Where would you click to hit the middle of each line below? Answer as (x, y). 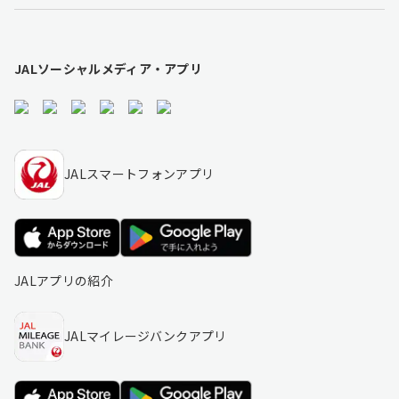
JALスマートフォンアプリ (139, 174)
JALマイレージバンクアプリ (146, 336)
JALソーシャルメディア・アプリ (109, 68)
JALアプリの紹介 (64, 280)
